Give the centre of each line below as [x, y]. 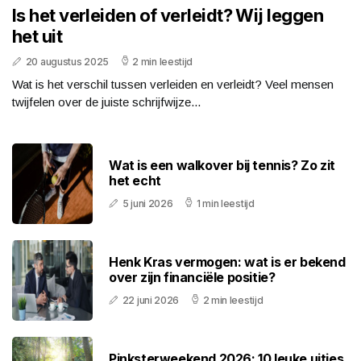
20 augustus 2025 [67, 62]
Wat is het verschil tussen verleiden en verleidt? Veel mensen [173, 85]
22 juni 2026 [151, 301]
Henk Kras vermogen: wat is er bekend [227, 262]
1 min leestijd [225, 204]
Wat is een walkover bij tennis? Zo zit [222, 166]
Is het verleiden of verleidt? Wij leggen [168, 16]
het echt [135, 181]
